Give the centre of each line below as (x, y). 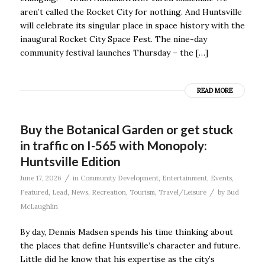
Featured (34, 192)
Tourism (142, 192)
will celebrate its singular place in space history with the (132, 25)
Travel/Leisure (182, 192)
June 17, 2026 (41, 178)
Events (221, 178)
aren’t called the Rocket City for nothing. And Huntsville (131, 12)
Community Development (119, 178)
